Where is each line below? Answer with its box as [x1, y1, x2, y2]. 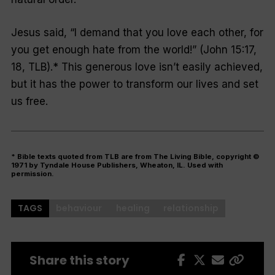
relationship [163, 201, 219, 214]
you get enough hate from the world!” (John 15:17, [10, 43, 257, 56]
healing [115, 201, 150, 214]
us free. [10, 95, 60, 107]
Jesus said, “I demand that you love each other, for [10, 26, 263, 39]
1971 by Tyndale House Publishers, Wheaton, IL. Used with [10, 160, 223, 169]
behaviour [56, 201, 103, 214]
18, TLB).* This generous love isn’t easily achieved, [10, 60, 263, 73]
